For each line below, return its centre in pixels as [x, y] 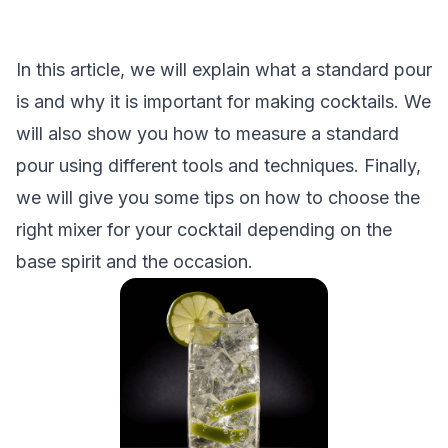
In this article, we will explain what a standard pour [224, 69]
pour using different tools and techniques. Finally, [218, 165]
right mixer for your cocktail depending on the [204, 229]
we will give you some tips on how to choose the [218, 197]
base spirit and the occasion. [134, 261]
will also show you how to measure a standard [207, 133]
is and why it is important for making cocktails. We [223, 101]
